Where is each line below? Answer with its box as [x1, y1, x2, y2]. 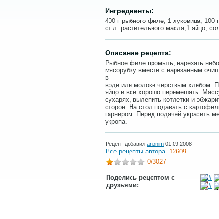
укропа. [105, 118, 127, 125]
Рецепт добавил [106, 141, 147, 147]
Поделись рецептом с [106, 174, 175, 181]
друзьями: [106, 181, 139, 189]
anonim [147, 141, 164, 147]
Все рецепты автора [106, 148, 165, 155]
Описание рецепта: [105, 49, 171, 57]
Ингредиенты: [105, 7, 153, 15]
